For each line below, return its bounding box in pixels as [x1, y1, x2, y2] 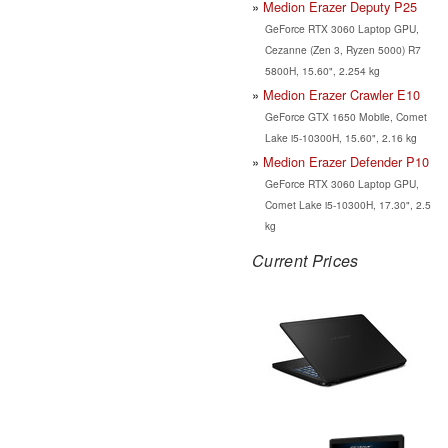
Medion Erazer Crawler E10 [263, 84, 420, 104]
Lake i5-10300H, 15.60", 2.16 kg [264, 129, 417, 145]
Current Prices [252, 248, 359, 272]
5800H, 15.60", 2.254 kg [264, 62, 380, 78]
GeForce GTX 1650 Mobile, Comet [264, 108, 427, 124]
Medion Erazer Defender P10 [263, 151, 429, 171]
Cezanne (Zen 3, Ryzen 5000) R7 [264, 41, 421, 57]
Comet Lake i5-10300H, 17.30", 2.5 [264, 196, 431, 212]
